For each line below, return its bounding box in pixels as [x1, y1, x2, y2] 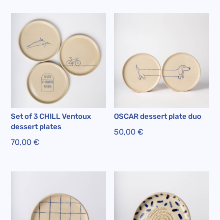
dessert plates [11, 122, 62, 132]
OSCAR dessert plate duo [114, 112, 202, 121]
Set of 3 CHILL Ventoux [11, 112, 91, 121]
